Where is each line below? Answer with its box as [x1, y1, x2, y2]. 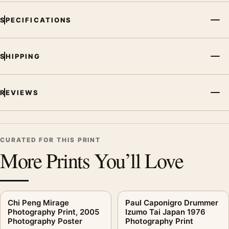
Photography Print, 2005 [8, 207, 99, 217]
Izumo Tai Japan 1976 [125, 207, 205, 217]
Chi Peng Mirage [8, 197, 69, 208]
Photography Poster [8, 216, 82, 226]
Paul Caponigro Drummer [125, 197, 218, 208]
